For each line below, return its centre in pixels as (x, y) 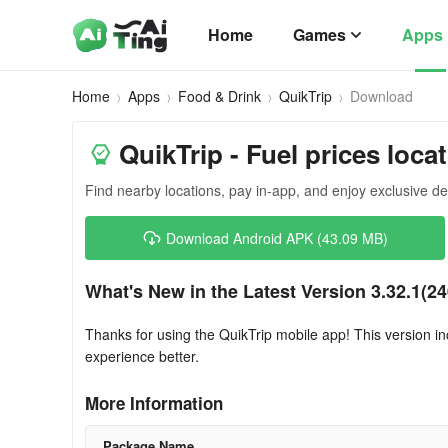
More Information (154, 403)
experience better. (142, 356)
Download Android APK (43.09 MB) (277, 238)
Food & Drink (219, 96)
